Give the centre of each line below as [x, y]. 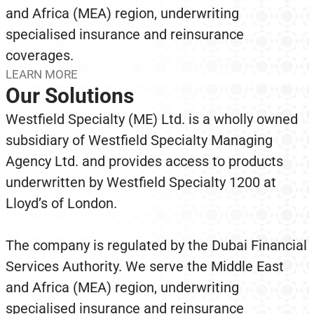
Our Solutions [69, 96]
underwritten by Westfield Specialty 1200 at [141, 182]
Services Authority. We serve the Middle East [144, 266]
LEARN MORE [41, 74]
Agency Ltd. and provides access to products [144, 161]
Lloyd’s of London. [61, 203]
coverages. [39, 55]
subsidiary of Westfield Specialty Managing [139, 140]
